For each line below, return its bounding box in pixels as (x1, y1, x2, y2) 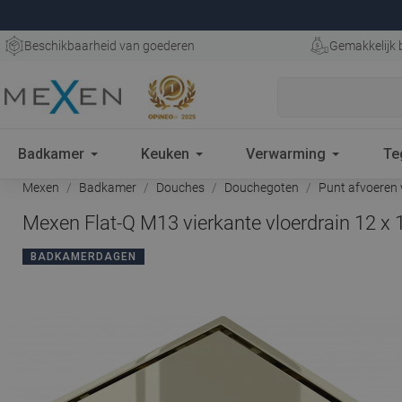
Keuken (141, 144, 190, 162)
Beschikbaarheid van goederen (24, 39, 195, 53)
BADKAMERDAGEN (31, 250, 136, 263)
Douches (156, 180, 205, 195)
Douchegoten (224, 180, 299, 195)
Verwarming (246, 144, 327, 162)
